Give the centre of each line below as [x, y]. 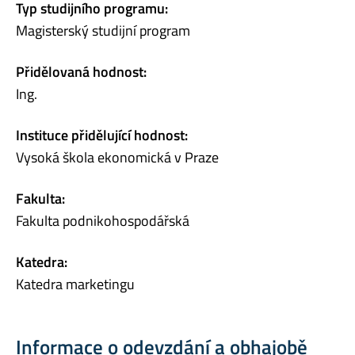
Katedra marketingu [75, 284]
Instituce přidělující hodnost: [102, 136]
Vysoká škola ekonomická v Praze [117, 158]
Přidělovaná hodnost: [81, 72]
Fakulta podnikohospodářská [103, 221]
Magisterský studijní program [103, 31]
